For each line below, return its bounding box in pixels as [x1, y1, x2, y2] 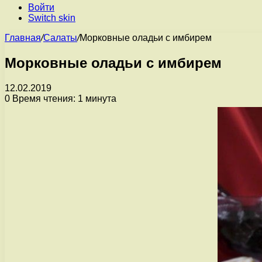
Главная [5, 33, 41, 43]
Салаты [43, 33, 77, 43]
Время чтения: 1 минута [10, 93, 116, 104]
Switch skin [28, 13, 75, 23]
